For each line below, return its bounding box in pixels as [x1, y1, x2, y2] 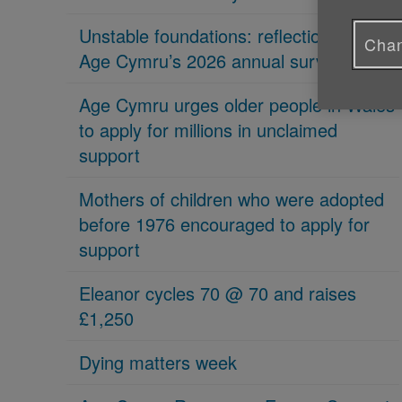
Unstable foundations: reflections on [79, 22, 364, 48]
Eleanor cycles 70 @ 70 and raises [79, 280, 356, 306]
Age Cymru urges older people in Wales [79, 92, 395, 118]
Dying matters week [79, 349, 237, 375]
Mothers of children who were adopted [79, 186, 384, 212]
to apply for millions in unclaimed [79, 117, 337, 143]
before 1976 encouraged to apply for [79, 211, 370, 237]
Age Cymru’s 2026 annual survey [79, 48, 344, 74]
